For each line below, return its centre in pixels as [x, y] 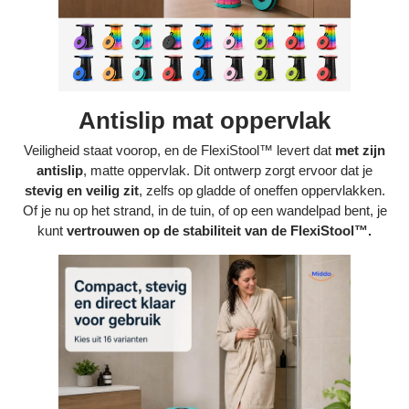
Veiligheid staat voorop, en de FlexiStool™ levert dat [179, 151]
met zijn [360, 151]
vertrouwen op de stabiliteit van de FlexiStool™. [219, 231]
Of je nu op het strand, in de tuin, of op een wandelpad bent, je [204, 211]
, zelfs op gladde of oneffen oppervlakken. [262, 191]
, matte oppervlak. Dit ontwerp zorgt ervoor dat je [228, 171]
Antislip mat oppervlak [204, 121]
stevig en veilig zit [81, 191]
